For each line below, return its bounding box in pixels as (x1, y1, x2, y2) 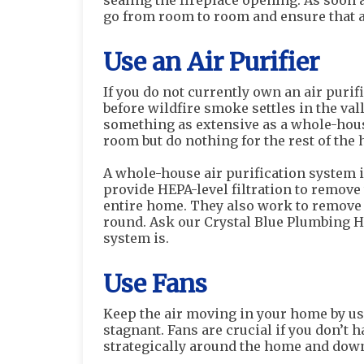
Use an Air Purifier (103, 46, 319, 77)
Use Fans (103, 268, 207, 299)
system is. (103, 230, 169, 246)
